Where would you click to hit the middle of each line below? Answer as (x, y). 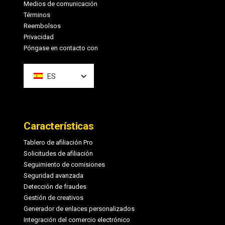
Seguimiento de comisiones (65, 165)
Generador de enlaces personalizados (79, 209)
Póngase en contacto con (61, 48)
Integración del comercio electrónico (77, 220)
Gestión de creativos (54, 198)
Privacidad (39, 37)
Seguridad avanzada (54, 176)
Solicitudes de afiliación (59, 154)
